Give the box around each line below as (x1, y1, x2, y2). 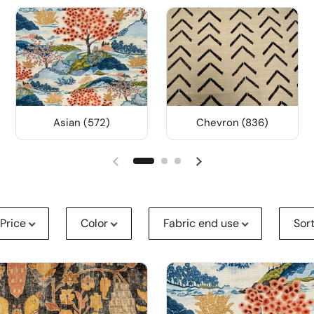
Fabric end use (163, 216, 239, 231)
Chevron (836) (196, 116, 268, 130)
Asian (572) (53, 116, 110, 130)
